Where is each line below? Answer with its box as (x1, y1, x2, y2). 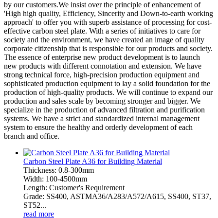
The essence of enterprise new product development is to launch (4, 53, 200, 61)
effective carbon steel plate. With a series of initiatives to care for (4, 26, 200, 35)
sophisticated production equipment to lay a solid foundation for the (4, 79, 210, 88)
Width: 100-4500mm (23, 174, 87, 183)
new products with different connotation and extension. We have (4, 61, 201, 70)
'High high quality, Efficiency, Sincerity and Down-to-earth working (4, 9, 213, 18)
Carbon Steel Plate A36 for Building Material (23, 157, 162, 165)
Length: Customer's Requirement (23, 183, 125, 192)
